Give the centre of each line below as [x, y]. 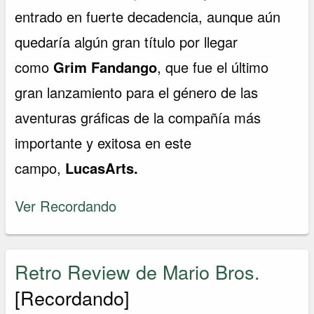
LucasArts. [102, 168]
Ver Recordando [66, 206]
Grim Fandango [105, 67]
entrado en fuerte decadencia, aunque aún [148, 17]
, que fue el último [213, 67]
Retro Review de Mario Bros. [138, 272]
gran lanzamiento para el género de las [137, 93]
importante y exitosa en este [103, 143]
